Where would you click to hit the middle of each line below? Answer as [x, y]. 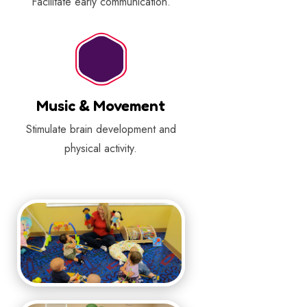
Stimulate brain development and [101, 129]
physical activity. [101, 148]
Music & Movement [101, 105]
